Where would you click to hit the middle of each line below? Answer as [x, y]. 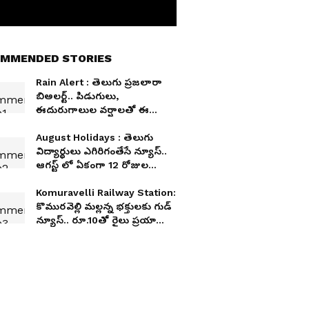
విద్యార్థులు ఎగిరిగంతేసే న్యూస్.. [101, 151]
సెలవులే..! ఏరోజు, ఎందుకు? [94, 179]
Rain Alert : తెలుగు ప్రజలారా [99, 82]
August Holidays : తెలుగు [94, 137]
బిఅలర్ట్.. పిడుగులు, [77, 96]
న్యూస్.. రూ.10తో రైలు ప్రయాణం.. [106, 220]
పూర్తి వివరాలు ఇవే [75, 234]
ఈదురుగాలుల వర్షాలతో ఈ [92, 110]
